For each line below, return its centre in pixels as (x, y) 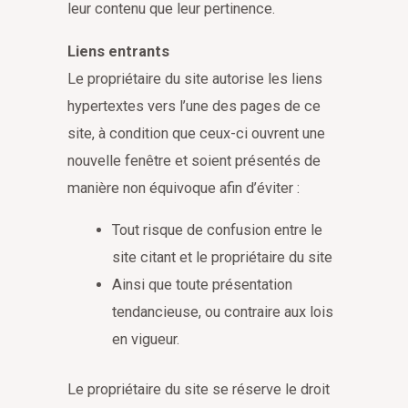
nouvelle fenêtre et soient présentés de (194, 160)
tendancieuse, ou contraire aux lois (223, 312)
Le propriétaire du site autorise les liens (195, 78)
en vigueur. (146, 340)
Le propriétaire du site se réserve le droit (199, 389)
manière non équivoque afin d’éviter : (184, 188)
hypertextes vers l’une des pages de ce (194, 106)
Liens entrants (118, 51)
